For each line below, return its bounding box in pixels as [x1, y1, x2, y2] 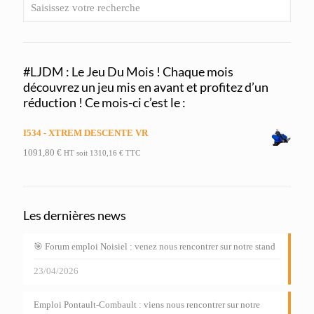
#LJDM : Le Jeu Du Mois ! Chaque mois [23, 64, 233, 80]
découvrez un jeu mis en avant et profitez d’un [23, 79, 268, 95]
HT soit [64, 149, 90, 158]
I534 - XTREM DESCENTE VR [23, 128, 148, 139]
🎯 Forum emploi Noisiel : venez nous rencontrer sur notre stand [34, 241, 275, 252]
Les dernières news [23, 207, 126, 224]
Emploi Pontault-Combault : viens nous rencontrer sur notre [34, 299, 260, 310]
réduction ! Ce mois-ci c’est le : [23, 95, 186, 111]
